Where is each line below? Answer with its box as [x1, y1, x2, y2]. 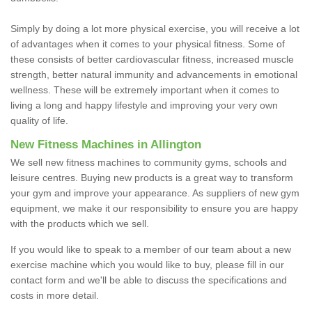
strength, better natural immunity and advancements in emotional [10, 68, 297, 80]
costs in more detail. [10, 289, 99, 301]
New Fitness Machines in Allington [10, 137, 201, 151]
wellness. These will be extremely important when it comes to [10, 84, 279, 95]
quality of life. [10, 114, 68, 126]
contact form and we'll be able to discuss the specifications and [10, 274, 287, 286]
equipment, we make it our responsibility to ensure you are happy [10, 202, 298, 214]
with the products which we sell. [10, 217, 149, 229]
